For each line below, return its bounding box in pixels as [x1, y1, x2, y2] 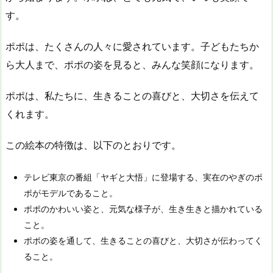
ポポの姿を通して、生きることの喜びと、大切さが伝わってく [24, 235, 263, 246]
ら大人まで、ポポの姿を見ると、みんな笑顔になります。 [5, 58, 259, 71]
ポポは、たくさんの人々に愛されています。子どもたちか [5, 40, 259, 52]
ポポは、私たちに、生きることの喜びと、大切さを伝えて [5, 89, 259, 102]
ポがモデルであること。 [24, 188, 118, 199]
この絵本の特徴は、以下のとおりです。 [5, 138, 181, 151]
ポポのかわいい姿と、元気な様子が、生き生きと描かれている [24, 204, 263, 214]
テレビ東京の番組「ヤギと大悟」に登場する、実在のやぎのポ [24, 172, 263, 183]
